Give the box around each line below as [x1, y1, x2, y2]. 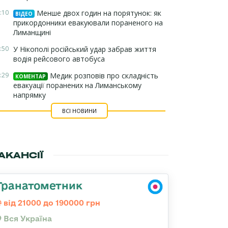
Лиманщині [13, 27, 51, 37]
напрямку [13, 90, 46, 100]
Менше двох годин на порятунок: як [35, 8, 161, 18]
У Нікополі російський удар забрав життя [13, 44, 156, 54]
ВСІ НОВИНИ [62, 107, 97, 115]
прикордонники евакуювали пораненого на [13, 18, 163, 27]
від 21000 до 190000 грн [2, 198, 100, 207]
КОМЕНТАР [15, 73, 46, 80]
